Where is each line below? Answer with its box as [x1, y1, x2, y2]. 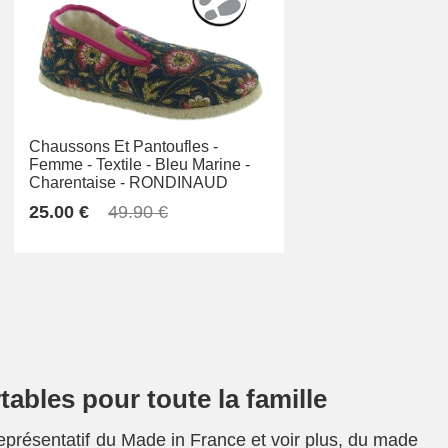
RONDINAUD [129, 174, 228, 192]
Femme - [29, 156, 92, 174]
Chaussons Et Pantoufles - [29, 138, 218, 156]
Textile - [96, 156, 151, 174]
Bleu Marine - [155, 156, 250, 174]
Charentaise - [29, 174, 125, 192]
